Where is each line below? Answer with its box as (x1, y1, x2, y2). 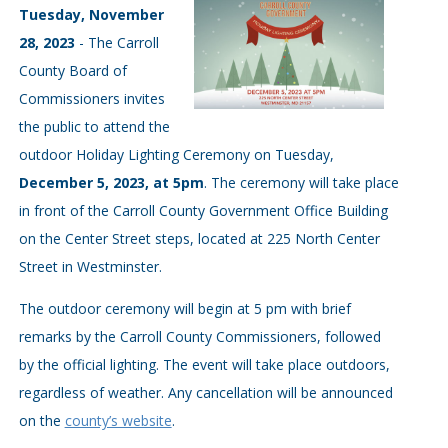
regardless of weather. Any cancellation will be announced (18, 383, 393, 402)
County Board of (18, 61, 127, 80)
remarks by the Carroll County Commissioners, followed (18, 327, 381, 346)
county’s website (64, 411, 172, 430)
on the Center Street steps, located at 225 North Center (18, 229, 380, 248)
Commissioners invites (18, 89, 165, 108)
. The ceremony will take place (203, 173, 399, 192)
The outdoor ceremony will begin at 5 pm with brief (18, 299, 351, 318)
